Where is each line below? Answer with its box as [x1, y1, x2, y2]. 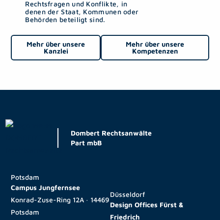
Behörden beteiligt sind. [25, 15, 106, 24]
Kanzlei [43, 47, 68, 55]
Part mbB [71, 138, 102, 147]
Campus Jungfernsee [11, 183, 81, 192]
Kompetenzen [132, 47, 178, 55]
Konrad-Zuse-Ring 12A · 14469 [11, 195, 110, 204]
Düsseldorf [110, 190, 145, 198]
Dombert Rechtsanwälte [71, 128, 152, 137]
